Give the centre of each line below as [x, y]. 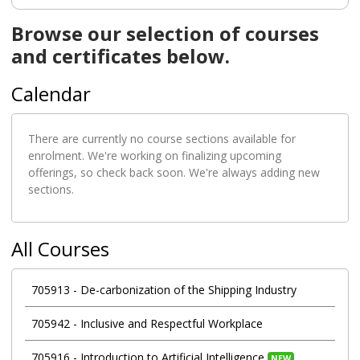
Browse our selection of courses [165, 34]
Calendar [51, 94]
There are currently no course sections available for [162, 139]
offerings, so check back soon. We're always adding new [174, 173]
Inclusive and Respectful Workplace [171, 323]
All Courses [60, 249]
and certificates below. [120, 56]
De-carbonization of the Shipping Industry [188, 289]
